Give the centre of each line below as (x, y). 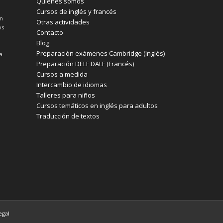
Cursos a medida (62, 74)
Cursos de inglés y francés (76, 12)
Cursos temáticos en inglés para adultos (97, 106)
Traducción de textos (68, 116)
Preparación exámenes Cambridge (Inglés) (100, 54)
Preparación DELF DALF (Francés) (85, 64)
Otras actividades (63, 22)
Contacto (50, 33)
